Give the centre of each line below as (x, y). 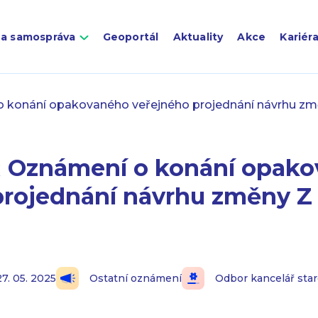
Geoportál (131, 37)
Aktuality (198, 37)
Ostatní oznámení (136, 278)
